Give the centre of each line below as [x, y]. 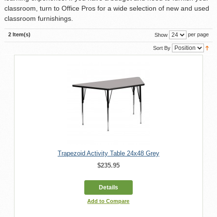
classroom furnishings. [39, 18]
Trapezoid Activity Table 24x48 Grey [108, 153]
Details [108, 187]
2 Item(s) [19, 34]
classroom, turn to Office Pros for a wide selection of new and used [107, 8]
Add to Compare [108, 201]
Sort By [162, 48]
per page [198, 35]
